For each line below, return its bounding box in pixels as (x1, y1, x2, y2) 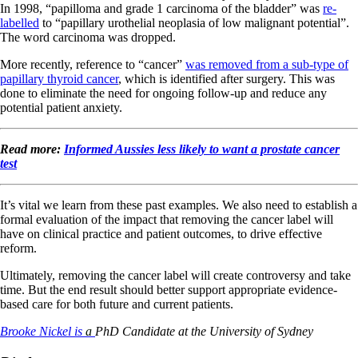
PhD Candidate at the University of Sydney (95, 324, 313, 339)
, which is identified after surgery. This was (118, 72, 335, 86)
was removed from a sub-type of (185, 58, 348, 72)
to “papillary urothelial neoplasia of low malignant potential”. (39, 16, 349, 30)
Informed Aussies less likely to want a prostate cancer (64, 142, 340, 157)
